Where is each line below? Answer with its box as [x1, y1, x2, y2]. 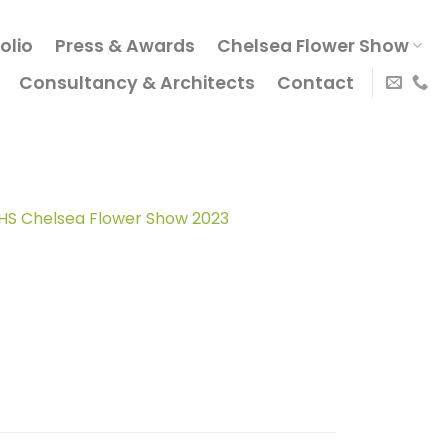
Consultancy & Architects [18, 71, 255, 95]
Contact [276, 71, 354, 95]
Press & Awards [54, 33, 195, 58]
